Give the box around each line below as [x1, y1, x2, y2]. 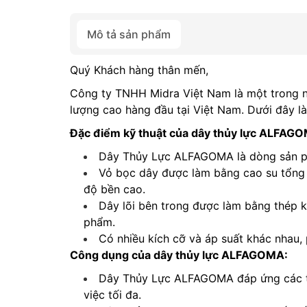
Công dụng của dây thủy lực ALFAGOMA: [70, 248, 288, 262]
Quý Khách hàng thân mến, [70, 63, 208, 77]
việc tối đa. [84, 288, 141, 302]
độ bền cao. [84, 182, 145, 196]
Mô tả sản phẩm [87, 27, 171, 41]
